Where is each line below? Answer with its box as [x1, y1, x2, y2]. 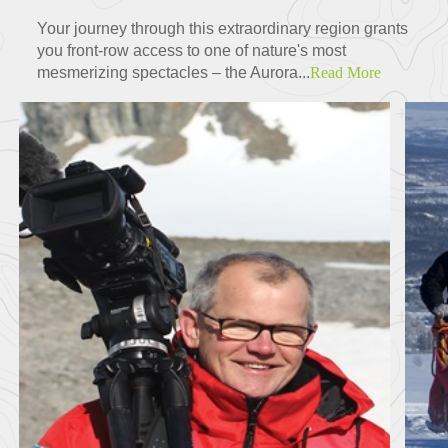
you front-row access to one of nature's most [37, 42, 347, 60]
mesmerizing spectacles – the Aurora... [37, 64, 311, 82]
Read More [310, 64, 382, 82]
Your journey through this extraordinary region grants [37, 20, 409, 38]
